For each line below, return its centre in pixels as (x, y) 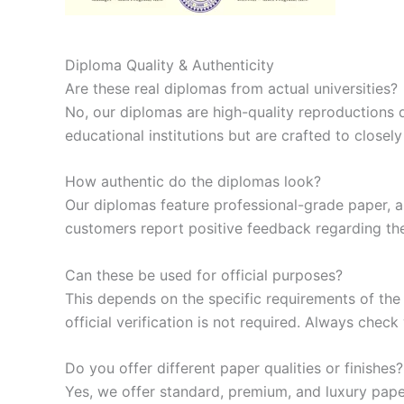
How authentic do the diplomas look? (193, 182)
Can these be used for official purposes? (204, 275)
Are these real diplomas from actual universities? (231, 88)
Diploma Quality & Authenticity (170, 64)
